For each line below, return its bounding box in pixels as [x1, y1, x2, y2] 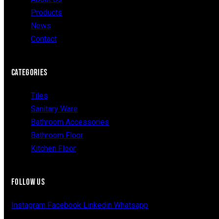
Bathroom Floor [31, 130, 83, 140]
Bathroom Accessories [31, 117, 109, 127]
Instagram [11, 200, 45, 210]
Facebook [47, 200, 81, 210]
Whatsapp [114, 200, 148, 210]
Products [31, 7, 62, 17]
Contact [31, 34, 57, 44]
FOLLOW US [11, 176, 45, 187]
